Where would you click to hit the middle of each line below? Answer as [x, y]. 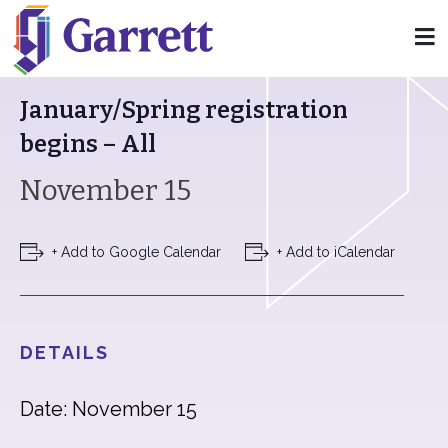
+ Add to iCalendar [336, 252]
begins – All [88, 144]
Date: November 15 [108, 409]
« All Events [65, 54]
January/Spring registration [184, 110]
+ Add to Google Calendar [136, 252]
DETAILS [64, 352]
